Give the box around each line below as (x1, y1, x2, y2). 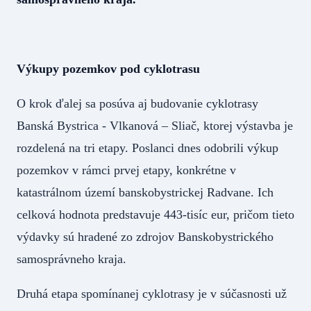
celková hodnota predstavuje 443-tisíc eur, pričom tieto (17, 207, 294, 221)
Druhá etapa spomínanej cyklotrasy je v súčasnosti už (17, 286, 287, 301)
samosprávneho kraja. (17, 251, 126, 266)
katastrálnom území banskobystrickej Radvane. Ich (17, 185, 274, 199)
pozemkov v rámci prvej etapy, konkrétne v (17, 162, 236, 177)
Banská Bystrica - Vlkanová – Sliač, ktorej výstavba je (17, 118, 293, 133)
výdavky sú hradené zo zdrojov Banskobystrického (17, 229, 274, 244)
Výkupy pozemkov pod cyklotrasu (17, 61, 200, 76)
